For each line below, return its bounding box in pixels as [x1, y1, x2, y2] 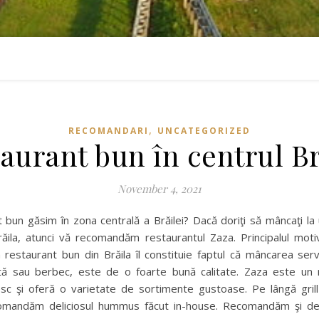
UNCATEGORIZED [157, 125, 251, 137]
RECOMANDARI [68, 125, 149, 137]
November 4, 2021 [117, 182, 202, 196]
